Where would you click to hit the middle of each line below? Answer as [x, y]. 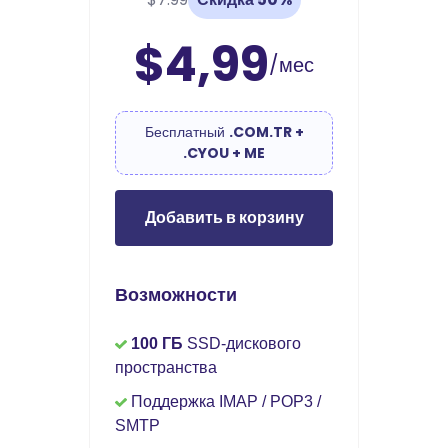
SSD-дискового [242, 343]
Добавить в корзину [224, 217]
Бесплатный [186, 132]
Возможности [176, 294]
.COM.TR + [266, 132]
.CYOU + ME [224, 153]
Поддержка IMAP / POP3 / [224, 401]
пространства [166, 367]
